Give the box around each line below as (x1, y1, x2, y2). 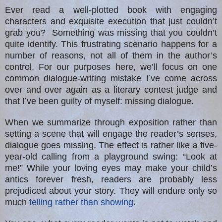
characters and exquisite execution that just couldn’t (5, 16, 217, 27)
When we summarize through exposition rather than (5, 117, 217, 128)
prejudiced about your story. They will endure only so (5, 186, 217, 196)
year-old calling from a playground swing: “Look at (5, 152, 217, 162)
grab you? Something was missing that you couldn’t (5, 28, 217, 38)
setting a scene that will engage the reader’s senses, (5, 129, 217, 139)
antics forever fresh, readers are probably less (5, 174, 217, 185)
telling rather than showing (29, 197, 133, 208)
